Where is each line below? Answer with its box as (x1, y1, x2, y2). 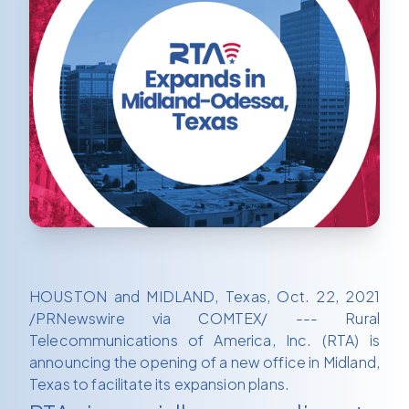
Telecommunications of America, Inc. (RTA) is (29, 330, 380, 351)
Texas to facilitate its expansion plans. (29, 374, 289, 394)
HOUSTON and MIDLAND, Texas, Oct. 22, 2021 (29, 287, 380, 307)
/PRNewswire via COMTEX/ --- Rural (29, 309, 380, 329)
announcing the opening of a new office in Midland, (29, 352, 380, 372)
